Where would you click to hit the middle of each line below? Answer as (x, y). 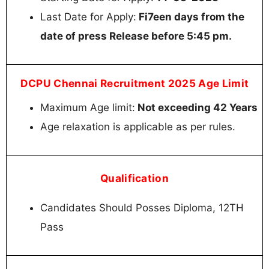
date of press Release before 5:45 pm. (137, 36)
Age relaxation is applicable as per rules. (138, 126)
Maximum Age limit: (88, 107)
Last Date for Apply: (88, 17)
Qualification (134, 178)
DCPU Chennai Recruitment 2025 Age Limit (134, 83)
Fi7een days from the (190, 17)
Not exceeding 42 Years (196, 107)
